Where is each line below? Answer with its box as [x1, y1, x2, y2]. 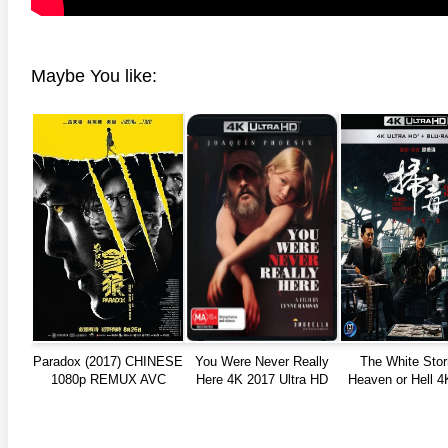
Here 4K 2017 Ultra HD [196, 372, 328, 388]
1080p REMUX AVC [50, 372, 166, 388]
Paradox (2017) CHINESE [33, 354, 183, 370]
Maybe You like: [31, 66, 157, 87]
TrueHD [86, 390, 130, 406]
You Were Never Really [195, 354, 329, 370]
